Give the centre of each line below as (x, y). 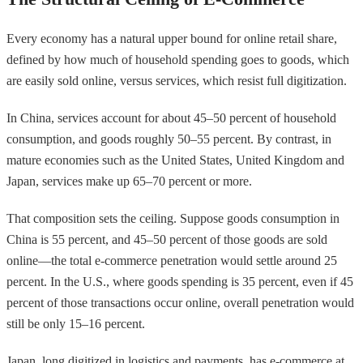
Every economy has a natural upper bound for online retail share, (172, 38)
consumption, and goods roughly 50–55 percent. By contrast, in (169, 139)
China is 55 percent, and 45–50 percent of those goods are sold (167, 239)
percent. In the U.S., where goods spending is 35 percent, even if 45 (180, 281)
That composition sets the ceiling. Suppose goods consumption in (173, 218)
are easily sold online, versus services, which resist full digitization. (177, 80)
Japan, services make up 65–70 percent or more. (129, 181)
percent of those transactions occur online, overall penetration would (180, 302)
